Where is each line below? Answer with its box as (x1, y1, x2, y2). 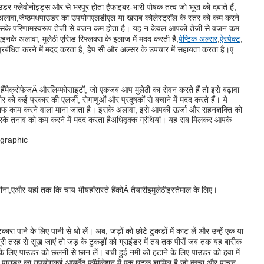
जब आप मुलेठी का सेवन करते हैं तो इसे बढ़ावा (109, 85, 239, 95)
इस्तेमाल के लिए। (167, 185, 217, 195)
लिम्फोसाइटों (50, 85, 85, 95)
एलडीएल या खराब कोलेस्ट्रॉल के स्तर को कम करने (91, 12, 239, 22)
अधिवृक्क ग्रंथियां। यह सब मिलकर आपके (111, 115, 232, 125)
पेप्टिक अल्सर (179, 34, 217, 44)
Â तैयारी (123, 185, 147, 195)
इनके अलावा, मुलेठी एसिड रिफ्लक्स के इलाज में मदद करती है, (2, 34, 179, 44)
